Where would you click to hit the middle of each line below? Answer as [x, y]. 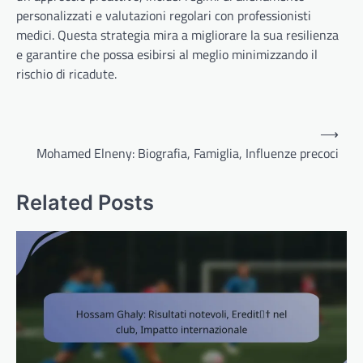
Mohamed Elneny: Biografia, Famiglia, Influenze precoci [188, 153]
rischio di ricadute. [66, 73]
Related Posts [85, 202]
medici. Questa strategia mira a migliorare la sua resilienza [177, 34]
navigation [53, 152]
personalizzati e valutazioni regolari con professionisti [164, 15]
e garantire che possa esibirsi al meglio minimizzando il [167, 54]
